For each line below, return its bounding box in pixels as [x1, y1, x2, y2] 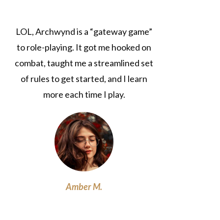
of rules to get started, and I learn [21, 73, 148, 84]
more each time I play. [43, 89, 125, 100]
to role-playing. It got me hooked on [17, 42, 152, 53]
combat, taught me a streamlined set [15, 57, 154, 69]
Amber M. [66, 181, 103, 192]
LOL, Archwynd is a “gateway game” [16, 26, 153, 37]
